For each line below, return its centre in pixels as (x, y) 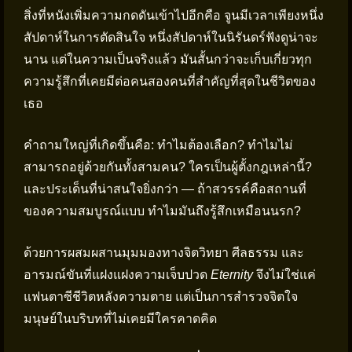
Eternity (232, 275)
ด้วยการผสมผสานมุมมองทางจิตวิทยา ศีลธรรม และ (164, 253)
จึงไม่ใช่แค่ (284, 275)
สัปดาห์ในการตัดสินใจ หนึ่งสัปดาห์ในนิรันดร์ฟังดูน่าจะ (171, 37)
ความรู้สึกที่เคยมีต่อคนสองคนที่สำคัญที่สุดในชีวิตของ (170, 81)
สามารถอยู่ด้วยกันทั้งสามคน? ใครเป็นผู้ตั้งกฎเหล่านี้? (168, 167)
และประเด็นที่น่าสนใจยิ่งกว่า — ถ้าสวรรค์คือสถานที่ (165, 189)
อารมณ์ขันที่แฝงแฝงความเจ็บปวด (117, 275)
